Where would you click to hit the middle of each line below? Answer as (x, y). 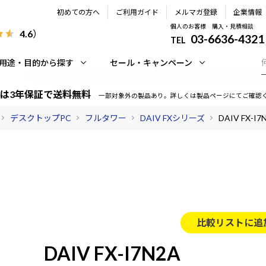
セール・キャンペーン (151, 63)
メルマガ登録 (196, 12)
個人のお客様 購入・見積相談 (212, 26)
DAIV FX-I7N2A (112, 253)
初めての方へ (78, 12)
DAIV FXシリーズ (172, 118)
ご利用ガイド (137, 12)
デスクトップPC (41, 118)
